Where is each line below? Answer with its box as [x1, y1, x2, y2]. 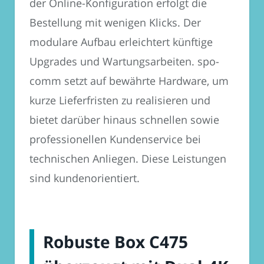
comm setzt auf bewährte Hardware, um [29, 73, 229, 88]
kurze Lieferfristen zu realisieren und [29, 93, 210, 107]
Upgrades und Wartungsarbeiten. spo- [29, 54, 219, 68]
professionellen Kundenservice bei [29, 131, 201, 146]
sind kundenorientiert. [29, 170, 140, 185]
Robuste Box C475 [43, 230, 188, 253]
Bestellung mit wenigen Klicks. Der [29, 15, 201, 29]
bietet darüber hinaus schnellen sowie [29, 112, 219, 127]
